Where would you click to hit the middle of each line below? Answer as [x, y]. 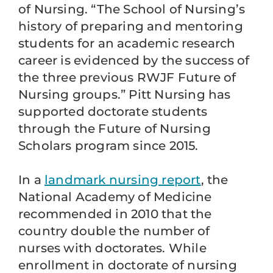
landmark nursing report [123, 180]
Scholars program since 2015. [108, 146]
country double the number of [114, 231]
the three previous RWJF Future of [127, 77]
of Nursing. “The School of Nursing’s [132, 9]
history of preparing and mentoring [131, 26]
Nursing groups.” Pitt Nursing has [125, 94]
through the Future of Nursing [115, 129]
